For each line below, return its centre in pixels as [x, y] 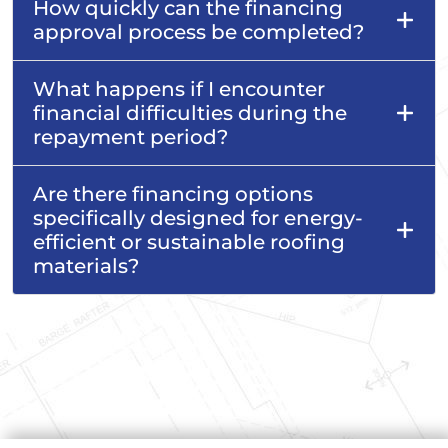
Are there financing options [173, 193]
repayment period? [130, 136]
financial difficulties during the [190, 112]
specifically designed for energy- [198, 217]
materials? [86, 265]
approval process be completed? [198, 31]
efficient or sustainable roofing [189, 241]
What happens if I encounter [179, 88]
